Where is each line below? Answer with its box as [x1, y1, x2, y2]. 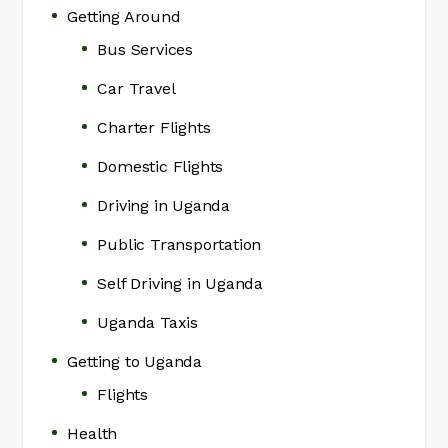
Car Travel [97, 79, 176, 98]
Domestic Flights [97, 157, 224, 176]
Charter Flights [97, 118, 211, 137]
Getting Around [67, 7, 181, 26]
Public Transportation [97, 235, 262, 254]
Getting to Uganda [67, 352, 203, 371]
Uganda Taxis [97, 313, 199, 332]
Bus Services [97, 40, 194, 59]
